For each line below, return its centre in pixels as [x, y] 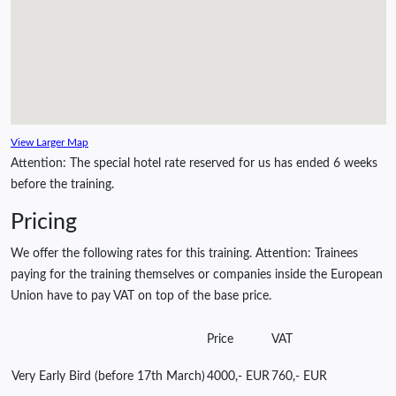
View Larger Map [49, 143]
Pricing [44, 223]
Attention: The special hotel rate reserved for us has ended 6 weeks [194, 164]
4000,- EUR [238, 377]
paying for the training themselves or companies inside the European [197, 275]
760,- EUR [299, 377]
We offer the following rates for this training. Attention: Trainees [184, 254]
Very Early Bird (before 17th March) [108, 377]
